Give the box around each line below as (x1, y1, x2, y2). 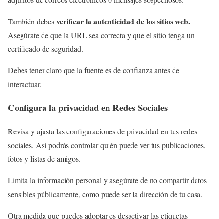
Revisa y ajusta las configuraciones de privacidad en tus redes (8, 126, 197, 137)
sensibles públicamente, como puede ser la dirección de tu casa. (8, 189, 202, 199)
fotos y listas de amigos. (8, 153, 81, 164)
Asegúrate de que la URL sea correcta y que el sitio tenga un (8, 29, 195, 40)
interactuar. (8, 78, 42, 89)
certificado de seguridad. (8, 43, 83, 54)
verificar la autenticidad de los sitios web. (54, 15, 190, 27)
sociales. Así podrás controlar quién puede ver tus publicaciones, (8, 140, 206, 151)
